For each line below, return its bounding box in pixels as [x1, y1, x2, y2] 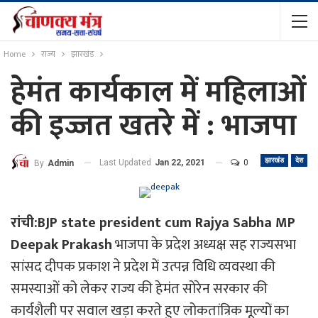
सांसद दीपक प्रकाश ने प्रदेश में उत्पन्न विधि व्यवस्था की [11, 254, 275, 279]
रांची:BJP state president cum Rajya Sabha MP [11, 210, 295, 235]
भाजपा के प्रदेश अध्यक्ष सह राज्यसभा [112, 232, 296, 257]
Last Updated [99, 158, 153, 168]
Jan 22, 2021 [155, 158, 205, 168]
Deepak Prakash [11, 232, 112, 257]
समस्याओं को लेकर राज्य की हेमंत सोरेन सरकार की [11, 276, 268, 301]
